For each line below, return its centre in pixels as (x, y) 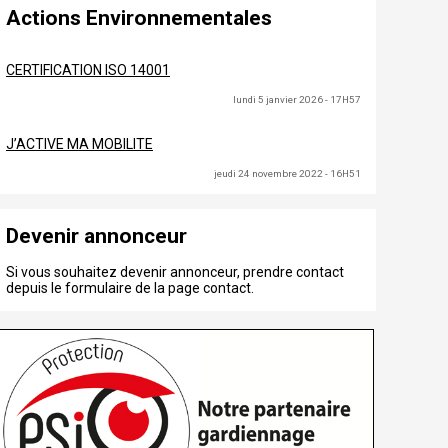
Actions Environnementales (139, 18)
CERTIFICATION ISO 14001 (88, 70)
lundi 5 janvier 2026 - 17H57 (297, 100)
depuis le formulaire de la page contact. (130, 288)
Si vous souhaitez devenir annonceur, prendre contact (175, 272)
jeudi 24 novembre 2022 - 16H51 (287, 174)
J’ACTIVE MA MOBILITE (79, 144)
